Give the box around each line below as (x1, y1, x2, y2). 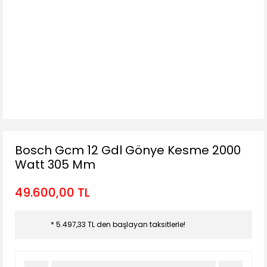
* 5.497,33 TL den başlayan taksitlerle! (51, 219, 185, 229)
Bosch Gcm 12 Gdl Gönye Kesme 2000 (15, 142, 241, 159)
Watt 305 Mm (15, 156, 95, 173)
